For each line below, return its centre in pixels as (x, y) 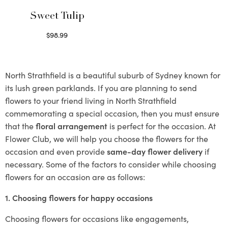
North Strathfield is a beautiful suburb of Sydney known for (113, 75)
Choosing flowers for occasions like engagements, (97, 218)
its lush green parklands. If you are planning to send (101, 87)
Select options (57, 46)
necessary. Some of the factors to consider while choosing (111, 164)
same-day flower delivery (155, 151)
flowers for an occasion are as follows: (75, 176)
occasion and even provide (56, 151)
